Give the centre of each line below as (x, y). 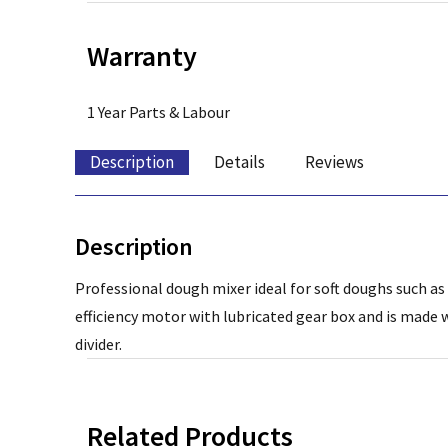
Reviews (334, 162)
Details (239, 162)
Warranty (142, 56)
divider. (98, 344)
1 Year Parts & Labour (158, 112)
